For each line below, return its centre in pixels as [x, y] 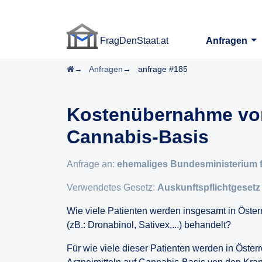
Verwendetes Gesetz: [112, 187]
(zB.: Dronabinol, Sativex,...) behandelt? [149, 225]
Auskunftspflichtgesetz [209, 187]
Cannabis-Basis [138, 137]
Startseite [91, 68]
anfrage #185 [163, 69]
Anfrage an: [92, 164]
